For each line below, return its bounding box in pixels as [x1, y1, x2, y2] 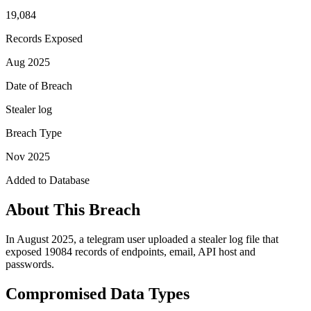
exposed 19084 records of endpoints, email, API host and [6, 245, 255, 258]
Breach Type [6, 126, 62, 139]
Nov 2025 [6, 150, 50, 162]
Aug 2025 [6, 56, 50, 68]
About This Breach [6, 200, 140, 219]
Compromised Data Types [6, 284, 190, 303]
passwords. [6, 258, 54, 270]
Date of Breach [6, 79, 72, 92]
